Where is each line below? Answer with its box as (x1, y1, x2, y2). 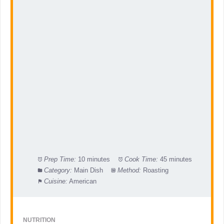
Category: (43, 166, 72, 174)
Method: (117, 166, 141, 174)
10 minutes (77, 155, 110, 163)
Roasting (142, 166, 168, 174)
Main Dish (73, 166, 103, 174)
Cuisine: (43, 177, 67, 185)
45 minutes (159, 155, 192, 163)
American (68, 177, 96, 185)
